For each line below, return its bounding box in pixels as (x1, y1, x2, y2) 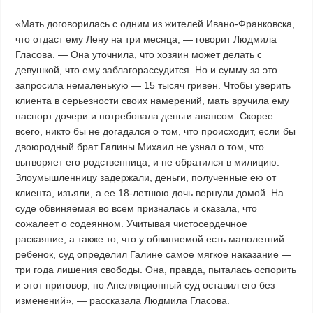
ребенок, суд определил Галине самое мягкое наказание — (15, 249, 292, 261)
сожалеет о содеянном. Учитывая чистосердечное (15, 218, 248, 230)
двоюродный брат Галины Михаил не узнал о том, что (15, 141, 265, 153)
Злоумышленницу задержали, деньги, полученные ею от (15, 172, 277, 184)
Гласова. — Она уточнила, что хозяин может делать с (15, 49, 263, 61)
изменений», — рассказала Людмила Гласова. (15, 295, 231, 307)
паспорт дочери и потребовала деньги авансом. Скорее (15, 110, 274, 122)
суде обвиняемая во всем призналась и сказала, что (15, 203, 258, 214)
